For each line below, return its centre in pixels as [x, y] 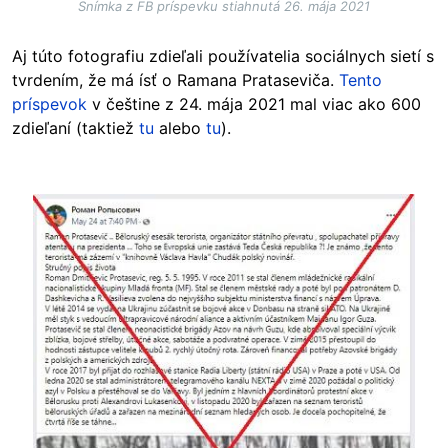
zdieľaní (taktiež [75, 128]
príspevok [49, 104]
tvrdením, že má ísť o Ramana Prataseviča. [175, 80]
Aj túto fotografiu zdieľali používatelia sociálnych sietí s [223, 56]
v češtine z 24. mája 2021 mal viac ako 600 [254, 104]
